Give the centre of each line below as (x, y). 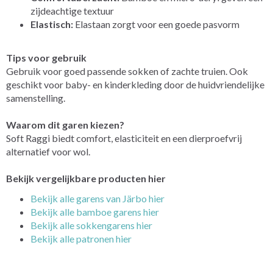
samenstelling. (36, 97)
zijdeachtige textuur (72, 10)
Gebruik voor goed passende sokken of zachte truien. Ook (127, 71)
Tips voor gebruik (46, 57)
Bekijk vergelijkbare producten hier (86, 178)
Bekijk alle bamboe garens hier (95, 211)
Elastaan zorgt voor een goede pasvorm (156, 24)
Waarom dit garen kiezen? (65, 124)
